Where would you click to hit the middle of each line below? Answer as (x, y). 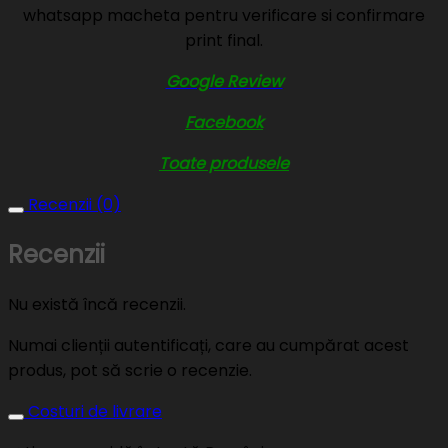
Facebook (224, 123)
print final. (224, 41)
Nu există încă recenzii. (97, 305)
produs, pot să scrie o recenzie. (130, 371)
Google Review (224, 82)
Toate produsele (224, 164)
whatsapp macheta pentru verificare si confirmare (224, 16)
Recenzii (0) (72, 205)
